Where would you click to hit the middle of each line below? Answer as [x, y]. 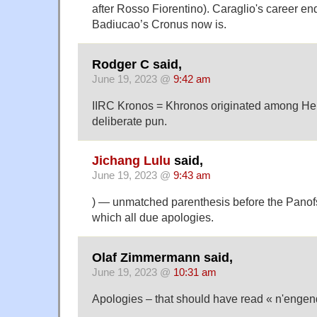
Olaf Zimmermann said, [162, 257]
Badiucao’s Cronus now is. [159, 24]
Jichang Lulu [131, 161]
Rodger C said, [137, 64]
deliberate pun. [129, 121]
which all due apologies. [153, 218]
